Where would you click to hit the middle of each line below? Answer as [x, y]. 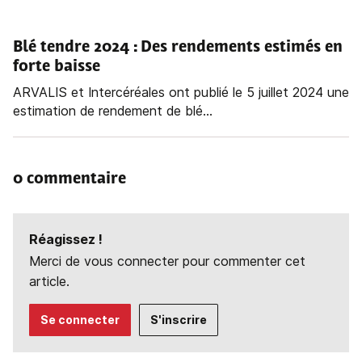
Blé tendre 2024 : [77, 48]
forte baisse [57, 67]
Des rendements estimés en [242, 48]
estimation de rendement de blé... [113, 111]
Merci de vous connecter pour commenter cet [167, 261]
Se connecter [80, 320]
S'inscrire [179, 320]
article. [49, 282]
